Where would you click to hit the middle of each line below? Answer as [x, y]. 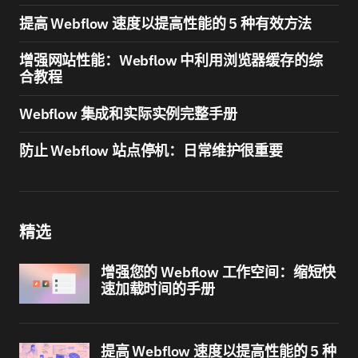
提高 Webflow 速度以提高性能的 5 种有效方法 [166, 24]
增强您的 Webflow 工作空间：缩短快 [219, 272]
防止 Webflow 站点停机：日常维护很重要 [151, 151]
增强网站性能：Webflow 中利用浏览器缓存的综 [171, 60]
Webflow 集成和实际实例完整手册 [128, 114]
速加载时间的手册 [158, 289]
